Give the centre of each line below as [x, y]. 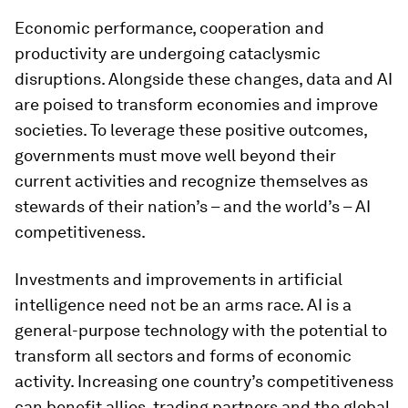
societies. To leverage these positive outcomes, [191, 130]
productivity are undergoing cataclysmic [168, 53]
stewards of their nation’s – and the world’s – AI [193, 206]
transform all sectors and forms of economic [183, 356]
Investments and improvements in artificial [178, 279]
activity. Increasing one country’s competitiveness [204, 381]
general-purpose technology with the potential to [201, 330]
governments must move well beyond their [175, 155]
